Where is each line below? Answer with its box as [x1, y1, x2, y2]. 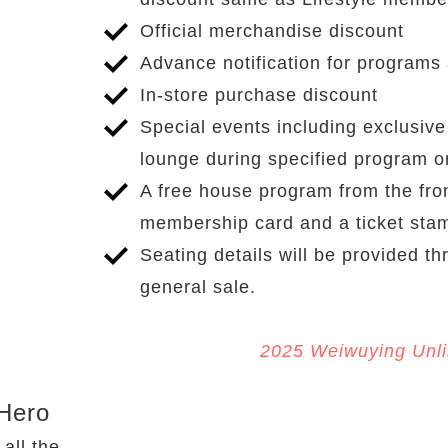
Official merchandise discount [140, 20, 404, 41]
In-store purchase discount [140, 84, 378, 105]
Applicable [104, 404, 197, 425]
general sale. [140, 276, 256, 297]
